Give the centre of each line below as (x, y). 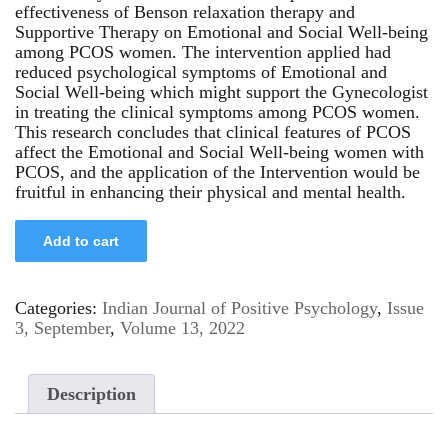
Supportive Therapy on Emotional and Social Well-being (221, 31)
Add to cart (81, 240)
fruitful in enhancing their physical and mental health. (210, 191)
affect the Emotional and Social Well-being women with (219, 151)
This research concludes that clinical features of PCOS (213, 131)
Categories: (58, 307)
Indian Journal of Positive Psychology (239, 307)
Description (91, 393)
